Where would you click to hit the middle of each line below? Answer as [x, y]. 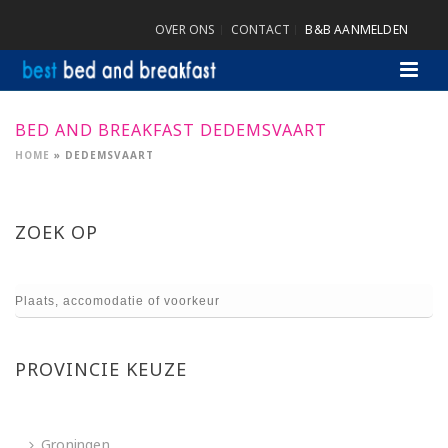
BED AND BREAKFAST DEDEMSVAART [171, 130]
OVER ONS [185, 29]
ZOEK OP [56, 232]
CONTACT [260, 29]
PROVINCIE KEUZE [101, 369]
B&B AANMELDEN [356, 29]
